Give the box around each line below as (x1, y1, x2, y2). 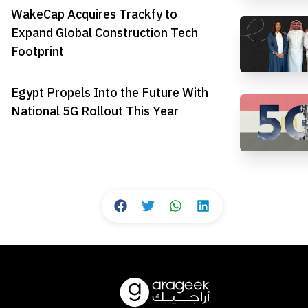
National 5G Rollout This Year (11, 102, 179, 121)
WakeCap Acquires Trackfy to (11, 4, 177, 23)
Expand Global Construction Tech (11, 23, 198, 42)
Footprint (11, 41, 64, 60)
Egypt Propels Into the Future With (11, 83, 208, 102)
